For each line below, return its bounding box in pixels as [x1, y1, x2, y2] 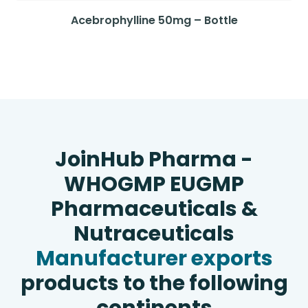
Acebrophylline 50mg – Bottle [70, 12, 238, 28]
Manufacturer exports [35, 244, 273, 273]
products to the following [20, 269, 288, 298]
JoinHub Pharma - [55, 145, 253, 174]
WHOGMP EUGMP [64, 170, 244, 199]
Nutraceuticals [74, 219, 234, 248]
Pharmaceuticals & [50, 195, 258, 223]
